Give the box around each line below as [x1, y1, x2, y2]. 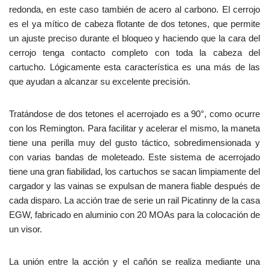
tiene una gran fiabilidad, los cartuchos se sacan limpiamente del [9, 166, 260, 177]
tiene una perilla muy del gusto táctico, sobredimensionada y [9, 138, 260, 148]
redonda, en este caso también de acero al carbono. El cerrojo [9, 4, 260, 15]
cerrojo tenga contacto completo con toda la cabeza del [9, 47, 260, 58]
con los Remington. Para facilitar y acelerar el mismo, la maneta [9, 123, 260, 134]
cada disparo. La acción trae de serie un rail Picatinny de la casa [9, 195, 260, 206]
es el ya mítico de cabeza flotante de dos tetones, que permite [9, 19, 260, 29]
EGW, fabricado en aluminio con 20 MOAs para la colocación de [9, 210, 260, 220]
